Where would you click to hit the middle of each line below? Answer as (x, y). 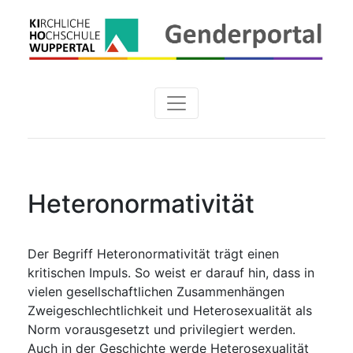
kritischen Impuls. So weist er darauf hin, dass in (171, 272)
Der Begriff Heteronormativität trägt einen (153, 253)
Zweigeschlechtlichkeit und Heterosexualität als (170, 310)
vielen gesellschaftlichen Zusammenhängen (156, 291)
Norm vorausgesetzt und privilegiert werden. (162, 329)
